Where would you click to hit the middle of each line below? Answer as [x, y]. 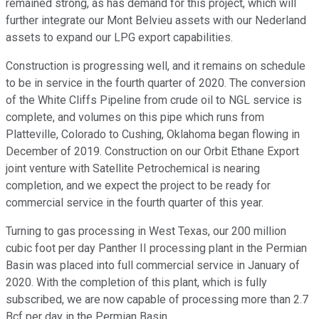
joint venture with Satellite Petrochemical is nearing [133, 169]
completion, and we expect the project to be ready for [138, 186]
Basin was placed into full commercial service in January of [153, 266]
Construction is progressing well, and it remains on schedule [156, 66]
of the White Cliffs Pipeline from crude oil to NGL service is [154, 100]
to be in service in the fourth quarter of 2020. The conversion [156, 83]
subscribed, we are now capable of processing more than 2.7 [157, 300]
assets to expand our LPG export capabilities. [119, 38]
